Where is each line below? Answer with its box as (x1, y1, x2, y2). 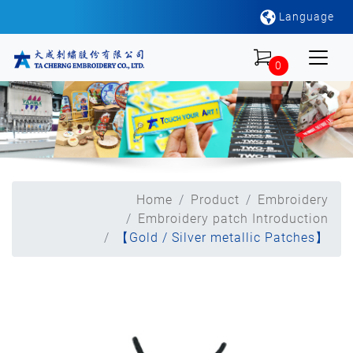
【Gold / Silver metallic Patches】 (116, 229, 329, 245)
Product (191, 191, 240, 207)
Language (276, 10, 334, 23)
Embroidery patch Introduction (138, 210, 329, 226)
